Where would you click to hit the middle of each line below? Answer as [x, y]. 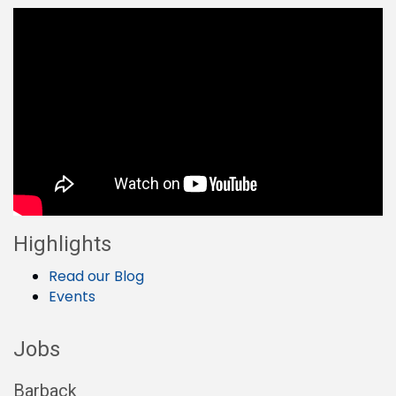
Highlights [62, 244]
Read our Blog [96, 276]
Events [72, 296]
